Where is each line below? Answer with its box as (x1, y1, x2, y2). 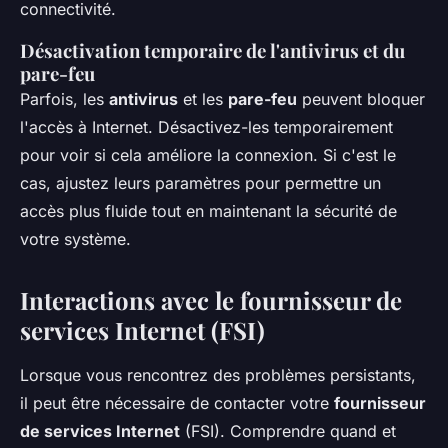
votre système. (20, 229, 131, 250)
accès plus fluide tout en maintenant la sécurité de (20, 201, 397, 222)
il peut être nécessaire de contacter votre (20, 393, 334, 414)
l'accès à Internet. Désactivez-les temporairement (20, 117, 393, 138)
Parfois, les (20, 89, 109, 110)
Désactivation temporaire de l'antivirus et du (20, 38, 405, 64)
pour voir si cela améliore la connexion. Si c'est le (20, 145, 396, 166)
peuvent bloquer (297, 89, 425, 110)
